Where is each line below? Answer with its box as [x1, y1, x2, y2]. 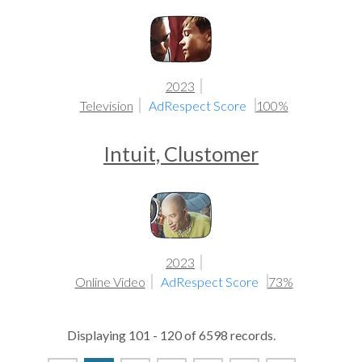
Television [79, 98, 133, 113]
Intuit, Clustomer [103, 141, 259, 166]
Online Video [74, 274, 145, 289]
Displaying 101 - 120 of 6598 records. [67, 327, 276, 343]
